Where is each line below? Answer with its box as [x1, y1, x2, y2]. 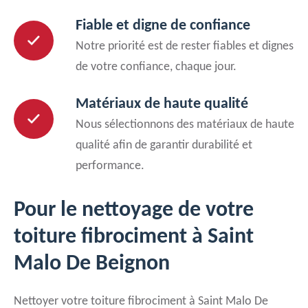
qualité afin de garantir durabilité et [76, 139, 252, 152]
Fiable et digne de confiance [76, 18, 250, 34]
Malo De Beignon [14, 253, 170, 275]
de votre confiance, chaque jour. [76, 60, 236, 74]
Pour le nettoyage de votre [14, 199, 254, 221]
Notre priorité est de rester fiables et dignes [76, 40, 294, 53]
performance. [76, 159, 144, 173]
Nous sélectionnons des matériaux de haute [76, 118, 294, 131]
